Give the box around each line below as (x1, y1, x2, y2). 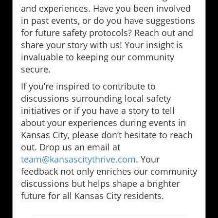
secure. (21, 63, 51, 75)
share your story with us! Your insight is (21, 38, 183, 51)
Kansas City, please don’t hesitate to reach (21, 128, 193, 141)
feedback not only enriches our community (21, 165, 197, 177)
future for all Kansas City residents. (21, 189, 164, 201)
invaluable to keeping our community (21, 51, 174, 63)
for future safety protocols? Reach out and (21, 26, 193, 38)
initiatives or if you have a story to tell (21, 104, 175, 116)
